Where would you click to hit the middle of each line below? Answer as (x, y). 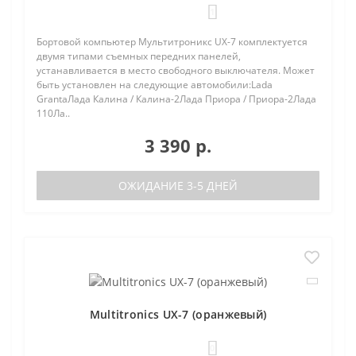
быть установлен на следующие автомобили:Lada (155, 85)
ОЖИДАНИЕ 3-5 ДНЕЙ (178, 186)
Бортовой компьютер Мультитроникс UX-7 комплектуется (172, 42)
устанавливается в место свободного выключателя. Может (176, 70)
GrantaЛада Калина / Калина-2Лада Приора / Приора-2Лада (176, 99)
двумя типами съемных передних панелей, (139, 56)
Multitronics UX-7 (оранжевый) (178, 314)
